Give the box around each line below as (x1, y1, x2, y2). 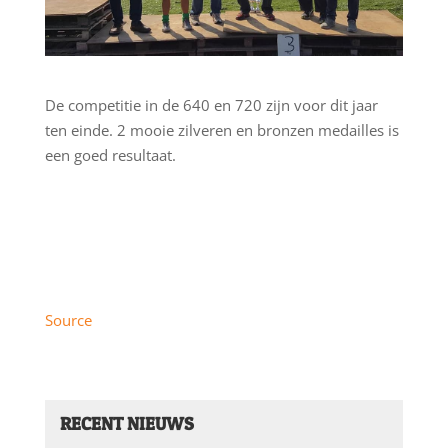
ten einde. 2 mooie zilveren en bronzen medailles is (44, 119, 399, 140)
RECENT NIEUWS (59, 412, 194, 434)
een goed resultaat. (44, 144, 176, 165)
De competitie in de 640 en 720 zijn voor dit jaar (44, 94, 378, 115)
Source (44, 309, 92, 330)
